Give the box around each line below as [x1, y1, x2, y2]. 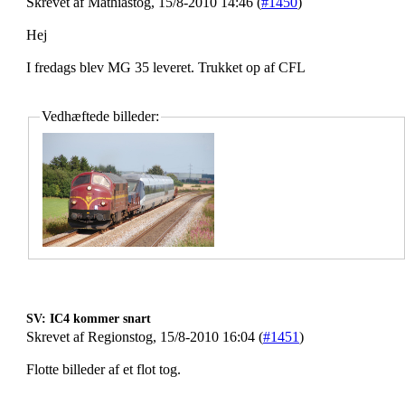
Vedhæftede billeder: [42, 108, 159, 124]
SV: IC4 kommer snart [26, 312, 151, 325]
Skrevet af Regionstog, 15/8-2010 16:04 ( [26, 329, 263, 344]
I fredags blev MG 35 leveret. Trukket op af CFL [26, 60, 306, 75]
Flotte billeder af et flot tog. [26, 362, 181, 377]
